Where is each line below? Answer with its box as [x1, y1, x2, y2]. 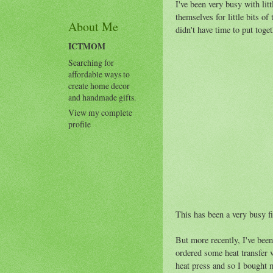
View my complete [68, 107, 132, 119]
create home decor [68, 79, 130, 91]
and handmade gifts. [68, 91, 136, 103]
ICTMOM [68, 40, 105, 52]
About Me [68, 18, 118, 35]
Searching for [68, 56, 114, 68]
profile [68, 118, 91, 130]
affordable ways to [68, 68, 130, 80]
